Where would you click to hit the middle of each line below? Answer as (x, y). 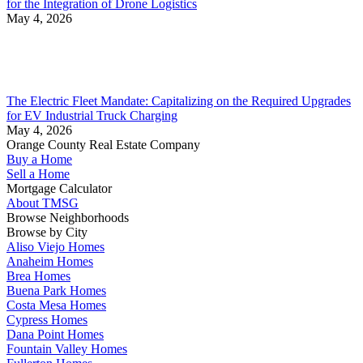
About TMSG (43, 203)
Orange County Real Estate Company (103, 145)
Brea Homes (38, 276)
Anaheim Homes (50, 262)
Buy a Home (39, 160)
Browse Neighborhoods (68, 218)
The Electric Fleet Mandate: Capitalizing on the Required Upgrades (179, 101)
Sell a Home (38, 174)
